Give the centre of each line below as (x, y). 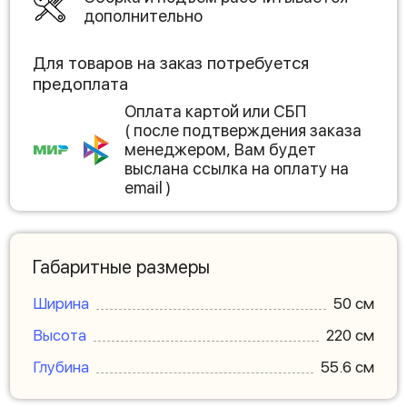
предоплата (80, 84)
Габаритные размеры (121, 267)
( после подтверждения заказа (243, 130)
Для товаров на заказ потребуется (171, 63)
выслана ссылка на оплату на (237, 169)
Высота (60, 335)
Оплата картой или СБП (215, 111)
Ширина (61, 303)
